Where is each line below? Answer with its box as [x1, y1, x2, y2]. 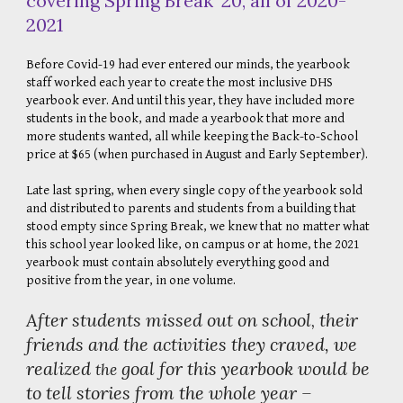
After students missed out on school [26, 309, 312, 331]
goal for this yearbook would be [117, 357, 371, 380]
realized [26, 357, 96, 380]
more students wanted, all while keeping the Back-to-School [26, 129, 359, 144]
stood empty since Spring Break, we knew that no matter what [26, 219, 371, 234]
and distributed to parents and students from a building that [26, 201, 357, 216]
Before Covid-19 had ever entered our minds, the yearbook [26, 57, 351, 72]
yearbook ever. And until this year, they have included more [26, 93, 355, 108]
